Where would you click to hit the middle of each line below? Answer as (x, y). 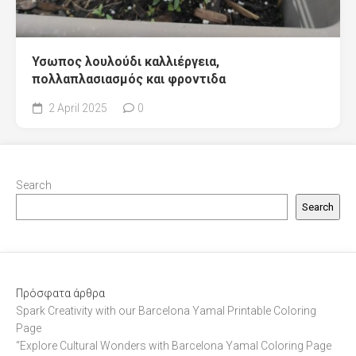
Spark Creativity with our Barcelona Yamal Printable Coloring (166, 310)
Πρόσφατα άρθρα (60, 293)
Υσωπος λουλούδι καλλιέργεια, (126, 61)
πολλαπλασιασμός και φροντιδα (129, 79)
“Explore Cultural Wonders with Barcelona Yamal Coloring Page (174, 345)
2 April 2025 (77, 108)
